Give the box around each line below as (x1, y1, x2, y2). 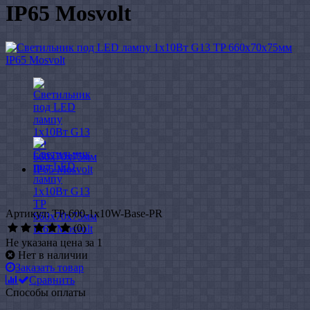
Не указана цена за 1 (6, 236, 102, 248)
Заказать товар (15, 261, 84, 273)
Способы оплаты (6, 286, 86, 298)
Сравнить (29, 273, 75, 286)
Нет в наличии (18, 248, 88, 261)
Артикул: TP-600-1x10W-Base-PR (6, 207, 163, 219)
